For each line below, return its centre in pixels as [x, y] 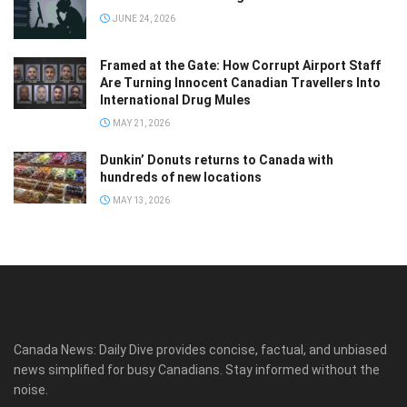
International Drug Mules [175, 99]
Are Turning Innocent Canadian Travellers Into [240, 82]
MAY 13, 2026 [140, 200]
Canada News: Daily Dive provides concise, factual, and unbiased [200, 349]
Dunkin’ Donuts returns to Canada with [217, 159]
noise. [31, 389]
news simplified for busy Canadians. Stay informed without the [197, 369]
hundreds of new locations [181, 177]
